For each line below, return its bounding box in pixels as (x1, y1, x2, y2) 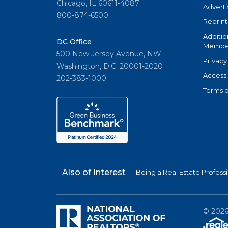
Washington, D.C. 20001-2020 (56, 62, 163, 71)
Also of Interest (62, 167, 126, 177)
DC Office (56, 37, 92, 47)
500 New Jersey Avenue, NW (56, 49, 161, 59)
